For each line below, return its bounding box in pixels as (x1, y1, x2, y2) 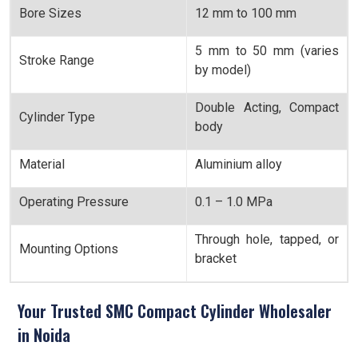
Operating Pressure (19, 194, 129, 209)
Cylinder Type (19, 109, 95, 125)
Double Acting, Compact (195, 100, 339, 115)
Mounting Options (19, 241, 118, 257)
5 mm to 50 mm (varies (195, 43, 339, 58)
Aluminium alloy (195, 157, 282, 172)
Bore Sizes (19, 6, 82, 21)
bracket (195, 251, 237, 266)
